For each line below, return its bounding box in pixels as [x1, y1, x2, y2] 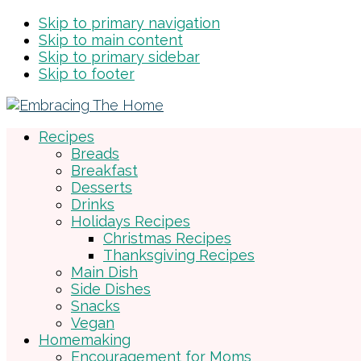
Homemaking [39, 331, 131, 348]
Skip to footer [39, 65, 135, 82]
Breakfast [71, 162, 138, 179]
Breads [71, 145, 119, 162]
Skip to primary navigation [39, 15, 220, 31]
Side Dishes [71, 280, 151, 297]
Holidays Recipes [71, 213, 190, 230]
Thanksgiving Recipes [103, 247, 255, 263]
